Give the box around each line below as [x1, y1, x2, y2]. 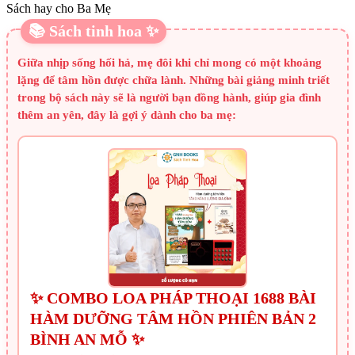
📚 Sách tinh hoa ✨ [29, 22, 158, 40]
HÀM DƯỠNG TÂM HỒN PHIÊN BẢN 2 [30, 310, 316, 328]
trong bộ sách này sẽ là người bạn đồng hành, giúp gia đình [17, 91, 321, 105]
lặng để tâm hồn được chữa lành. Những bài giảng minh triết [17, 74, 330, 87]
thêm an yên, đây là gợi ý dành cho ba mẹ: [17, 109, 236, 122]
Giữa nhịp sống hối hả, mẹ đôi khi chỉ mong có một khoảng [17, 56, 322, 70]
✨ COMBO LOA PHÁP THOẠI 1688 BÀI [30, 289, 316, 307]
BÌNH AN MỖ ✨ [30, 330, 144, 349]
